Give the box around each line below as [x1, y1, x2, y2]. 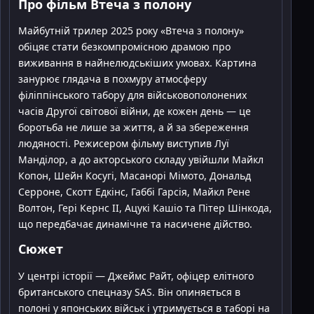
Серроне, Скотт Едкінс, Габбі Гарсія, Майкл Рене [18, 185, 250, 199]
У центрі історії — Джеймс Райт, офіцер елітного [18, 269, 254, 283]
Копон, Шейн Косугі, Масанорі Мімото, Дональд [18, 169, 251, 183]
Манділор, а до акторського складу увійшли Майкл [18, 153, 264, 167]
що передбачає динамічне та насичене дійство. [18, 217, 252, 231]
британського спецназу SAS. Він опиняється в [18, 285, 240, 299]
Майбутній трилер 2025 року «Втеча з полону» [18, 24, 244, 38]
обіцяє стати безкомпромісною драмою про [18, 40, 231, 54]
